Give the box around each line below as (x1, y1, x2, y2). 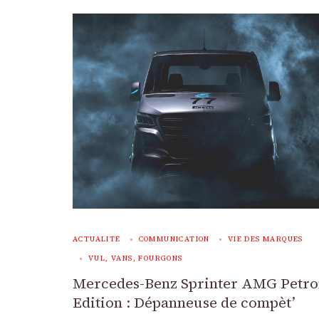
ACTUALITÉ (73, 234, 121, 244)
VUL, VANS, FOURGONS (88, 253, 183, 263)
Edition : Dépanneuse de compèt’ (73, 293, 296, 313)
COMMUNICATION (138, 234, 210, 244)
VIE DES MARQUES (227, 234, 303, 244)
